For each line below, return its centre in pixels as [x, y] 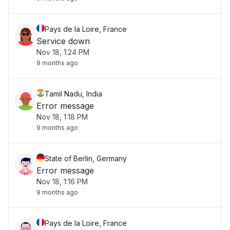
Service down [63, 41]
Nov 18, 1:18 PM [62, 117]
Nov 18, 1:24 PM [63, 52]
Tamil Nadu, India [73, 94]
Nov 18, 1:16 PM [62, 181]
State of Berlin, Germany [86, 158]
